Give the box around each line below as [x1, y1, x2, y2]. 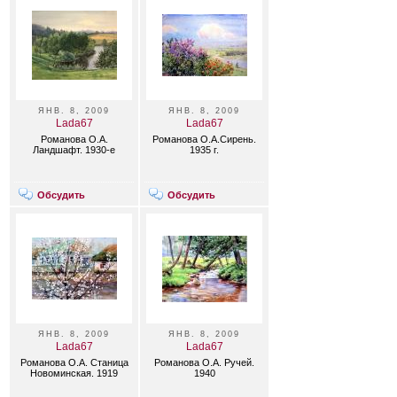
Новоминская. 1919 [30, 368, 118, 378]
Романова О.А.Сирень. [152, 134, 256, 144]
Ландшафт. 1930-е [33, 144, 115, 155]
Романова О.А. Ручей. [154, 357, 254, 368]
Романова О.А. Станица [19, 357, 128, 368]
